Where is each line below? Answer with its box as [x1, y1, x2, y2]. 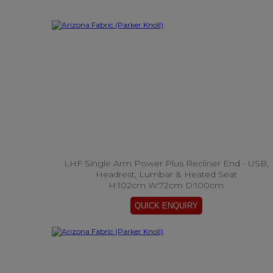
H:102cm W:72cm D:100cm [108, 180, 224, 191]
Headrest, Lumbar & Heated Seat [95, 169, 237, 180]
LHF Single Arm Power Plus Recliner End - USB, [63, 158, 269, 169]
